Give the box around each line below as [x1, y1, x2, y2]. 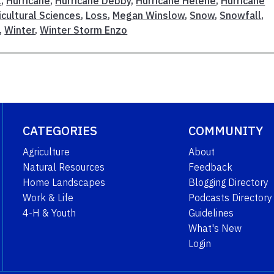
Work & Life [22, 191, 73, 204]
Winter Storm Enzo [40, 23, 128, 36]
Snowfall [220, 9, 262, 21]
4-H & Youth [22, 206, 76, 219]
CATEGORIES [22, 122, 97, 139]
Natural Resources [22, 160, 105, 173]
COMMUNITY [188, 122, 263, 139]
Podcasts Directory [188, 191, 272, 204]
